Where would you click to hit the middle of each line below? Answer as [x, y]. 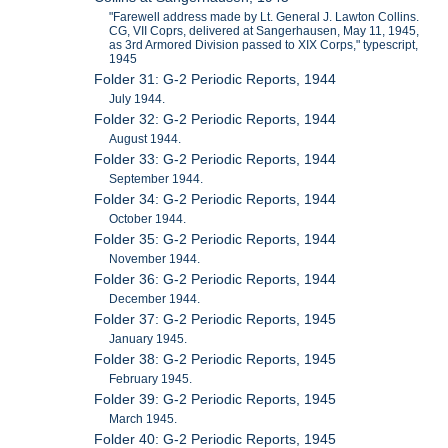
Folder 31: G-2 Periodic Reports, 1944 [215, 78]
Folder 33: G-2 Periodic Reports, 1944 [215, 158]
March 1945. [143, 418]
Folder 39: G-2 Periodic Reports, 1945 [215, 398]
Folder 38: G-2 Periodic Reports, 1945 [215, 358]
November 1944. [155, 258]
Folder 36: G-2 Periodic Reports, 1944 [215, 278]
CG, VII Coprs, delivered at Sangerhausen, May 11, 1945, [264, 30]
